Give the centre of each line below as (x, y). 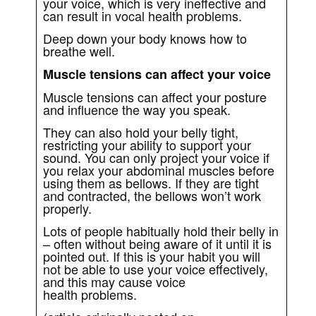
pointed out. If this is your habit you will (152, 256)
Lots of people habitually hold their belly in (161, 230)
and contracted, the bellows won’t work (152, 195)
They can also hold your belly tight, (141, 132)
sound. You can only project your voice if (157, 157)
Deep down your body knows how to (145, 38)
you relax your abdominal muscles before (159, 170)
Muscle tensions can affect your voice (157, 74)
